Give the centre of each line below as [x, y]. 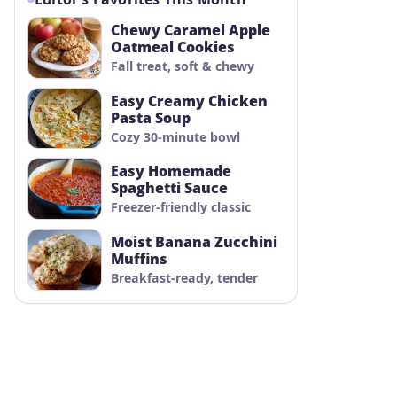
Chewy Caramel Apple [191, 30]
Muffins [139, 259]
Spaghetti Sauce [169, 188]
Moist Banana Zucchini [194, 242]
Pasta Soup [151, 117]
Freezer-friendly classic [181, 207]
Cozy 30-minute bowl [175, 136]
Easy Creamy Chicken [189, 101]
